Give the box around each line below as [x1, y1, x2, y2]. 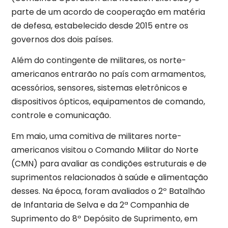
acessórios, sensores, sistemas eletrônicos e [11, 81, 187, 94]
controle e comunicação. [11, 109, 111, 121]
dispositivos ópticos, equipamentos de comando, [11, 95, 205, 107]
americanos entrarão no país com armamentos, [11, 68, 206, 80]
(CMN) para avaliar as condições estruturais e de [11, 158, 207, 170]
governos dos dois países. [11, 33, 113, 45]
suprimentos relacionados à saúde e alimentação [11, 172, 208, 184]
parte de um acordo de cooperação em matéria [11, 6, 205, 18]
